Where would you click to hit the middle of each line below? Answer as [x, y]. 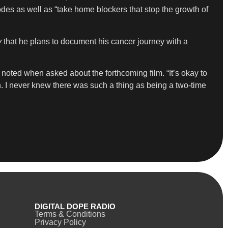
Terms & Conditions [70, 214]
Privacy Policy [60, 222]
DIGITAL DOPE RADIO [75, 207]
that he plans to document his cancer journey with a [95, 41]
